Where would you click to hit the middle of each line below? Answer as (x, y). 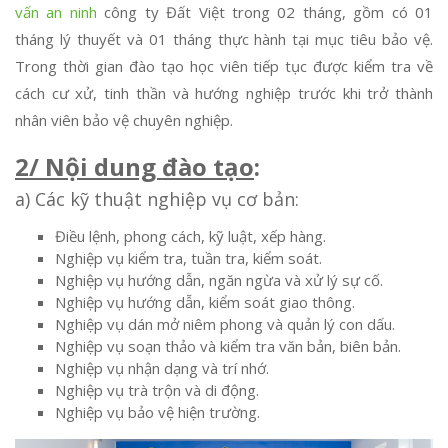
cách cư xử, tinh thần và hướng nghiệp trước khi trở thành (224, 93)
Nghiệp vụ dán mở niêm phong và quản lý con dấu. (225, 324)
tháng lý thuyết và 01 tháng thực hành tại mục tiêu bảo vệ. (224, 39)
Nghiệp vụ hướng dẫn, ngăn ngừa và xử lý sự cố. (219, 280)
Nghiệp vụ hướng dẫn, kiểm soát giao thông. (205, 302)
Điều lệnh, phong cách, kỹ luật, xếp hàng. (190, 236)
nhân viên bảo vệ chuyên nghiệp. (124, 120)
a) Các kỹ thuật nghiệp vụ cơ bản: (157, 199)
